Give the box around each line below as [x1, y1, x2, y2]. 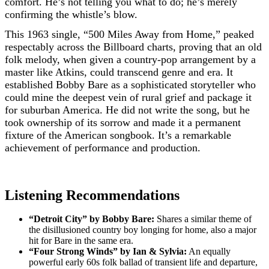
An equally [187, 246, 231, 256]
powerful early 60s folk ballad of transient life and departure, [29, 257, 258, 267]
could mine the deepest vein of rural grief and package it [5, 91, 252, 103]
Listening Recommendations [5, 187, 180, 203]
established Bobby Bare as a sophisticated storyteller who [5, 79, 256, 91]
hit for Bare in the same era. [29, 235, 133, 246]
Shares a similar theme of [154, 214, 252, 224]
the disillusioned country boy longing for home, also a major [29, 225, 256, 235]
